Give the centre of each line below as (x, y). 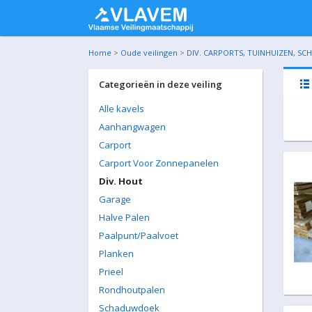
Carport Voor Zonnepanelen (159, 163)
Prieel (111, 272)
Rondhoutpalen (132, 290)
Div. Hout (121, 181)
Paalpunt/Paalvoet (139, 235)
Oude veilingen (149, 53)
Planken (116, 253)
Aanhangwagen (132, 127)
